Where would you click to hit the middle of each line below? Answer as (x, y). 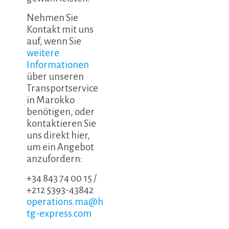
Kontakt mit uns (60, 30)
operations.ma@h (65, 202)
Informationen (58, 65)
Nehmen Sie (53, 18)
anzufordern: (55, 159)
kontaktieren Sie (62, 124)
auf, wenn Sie (54, 41)
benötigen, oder (61, 112)
